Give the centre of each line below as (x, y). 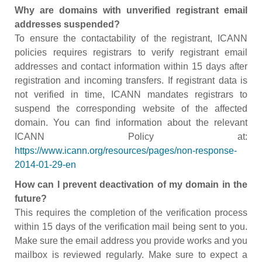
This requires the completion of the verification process (131, 213)
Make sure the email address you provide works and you (131, 241)
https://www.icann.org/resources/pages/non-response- (126, 151)
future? (31, 199)
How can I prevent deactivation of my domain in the (131, 185)
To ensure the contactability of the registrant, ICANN (131, 38)
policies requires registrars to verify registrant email (131, 52)
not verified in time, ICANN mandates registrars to (131, 94)
